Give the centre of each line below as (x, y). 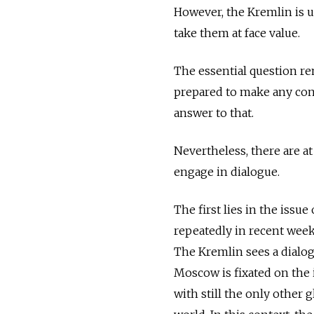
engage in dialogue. (227, 171)
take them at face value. (237, 33)
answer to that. (214, 112)
